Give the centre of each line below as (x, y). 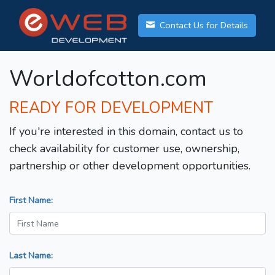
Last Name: (31, 256)
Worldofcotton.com (108, 79)
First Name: (31, 200)
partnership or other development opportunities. (130, 166)
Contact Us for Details (203, 25)
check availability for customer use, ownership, (124, 149)
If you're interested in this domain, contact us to (126, 132)
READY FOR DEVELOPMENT (111, 108)
